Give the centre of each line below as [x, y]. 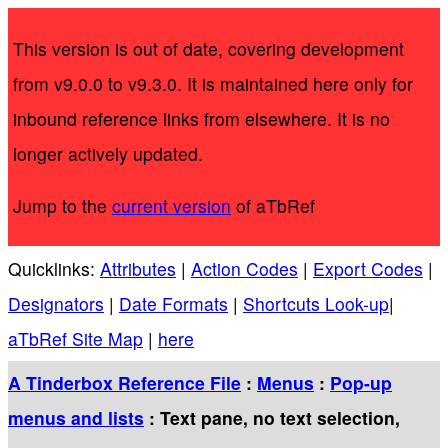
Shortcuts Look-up [316, 303]
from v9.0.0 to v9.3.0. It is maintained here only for [213, 83]
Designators [56, 303]
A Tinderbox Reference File [124, 382]
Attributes [138, 268]
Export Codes [368, 268]
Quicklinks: [54, 268]
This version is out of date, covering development [208, 48]
